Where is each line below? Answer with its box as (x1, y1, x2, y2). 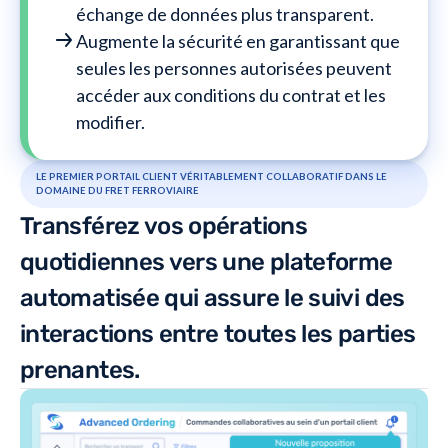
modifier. (76, 110, 145, 133)
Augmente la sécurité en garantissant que (76, 29, 400, 52)
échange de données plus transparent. (76, 2, 374, 25)
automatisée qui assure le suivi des (20, 283, 405, 312)
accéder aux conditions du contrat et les (76, 83, 386, 106)
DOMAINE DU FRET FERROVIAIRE (36, 184, 199, 196)
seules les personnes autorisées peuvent (76, 56, 392, 79)
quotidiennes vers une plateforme (20, 247, 393, 276)
